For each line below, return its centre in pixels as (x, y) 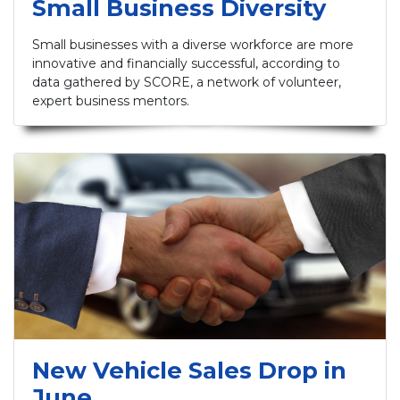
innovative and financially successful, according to (186, 64)
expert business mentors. (111, 101)
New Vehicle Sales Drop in (189, 371)
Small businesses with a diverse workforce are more (193, 45)
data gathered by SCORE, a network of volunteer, (187, 83)
